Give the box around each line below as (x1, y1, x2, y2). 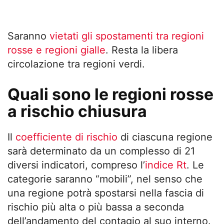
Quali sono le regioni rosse (7, 84, 213, 104)
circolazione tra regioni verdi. (7, 58, 145, 70)
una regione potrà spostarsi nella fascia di (7, 187, 204, 199)
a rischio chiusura (7, 101, 147, 121)
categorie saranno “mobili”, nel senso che (7, 173, 202, 185)
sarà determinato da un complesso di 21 (7, 145, 195, 157)
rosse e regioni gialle (7, 44, 105, 56)
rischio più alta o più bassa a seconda (7, 201, 184, 213)
